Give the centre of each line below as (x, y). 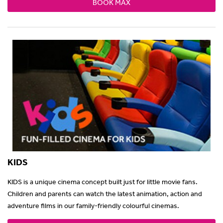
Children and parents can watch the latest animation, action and (105, 193)
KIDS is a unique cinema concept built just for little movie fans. (103, 181)
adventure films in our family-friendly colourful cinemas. (93, 205)
